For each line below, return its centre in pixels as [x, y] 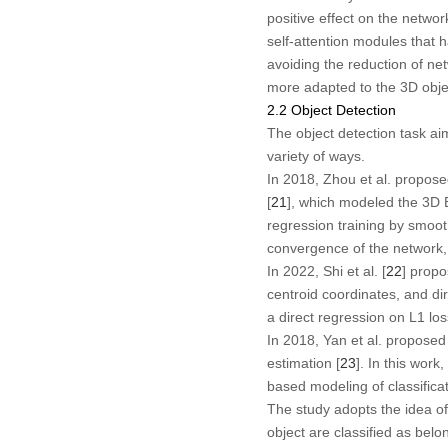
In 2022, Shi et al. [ [326, 270]
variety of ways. [315, 155]
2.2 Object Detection [331, 109]
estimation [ [303, 362]
